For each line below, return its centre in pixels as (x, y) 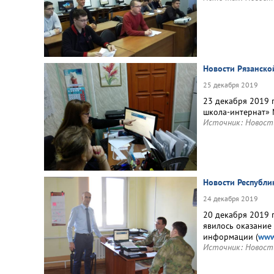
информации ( (231, 237)
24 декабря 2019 (231, 198)
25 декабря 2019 (231, 85)
